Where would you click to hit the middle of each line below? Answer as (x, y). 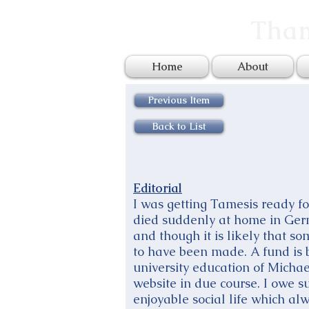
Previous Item (179, 100)
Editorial (158, 188)
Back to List (179, 126)
